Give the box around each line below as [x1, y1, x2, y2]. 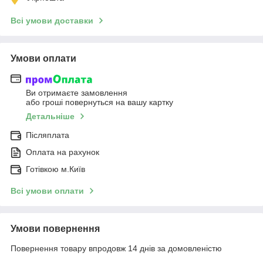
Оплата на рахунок [26, 147, 99, 157]
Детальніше [26, 111, 75, 121]
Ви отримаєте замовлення [26, 87, 127, 97]
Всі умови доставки [11, 16, 93, 26]
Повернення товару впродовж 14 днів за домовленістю [11, 243, 222, 253]
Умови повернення [11, 223, 100, 234]
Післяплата [26, 130, 69, 140]
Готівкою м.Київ [26, 164, 85, 174]
